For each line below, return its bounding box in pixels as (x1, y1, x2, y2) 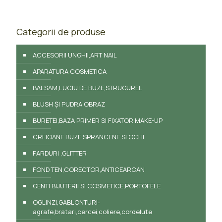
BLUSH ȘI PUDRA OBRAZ (33, 99, 105, 109)
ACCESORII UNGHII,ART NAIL (33, 50, 117, 59)
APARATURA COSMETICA (33, 66, 107, 76)
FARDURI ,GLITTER (33, 148, 87, 158)
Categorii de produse (16, 25, 106, 38)
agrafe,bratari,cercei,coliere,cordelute (33, 207, 152, 216)
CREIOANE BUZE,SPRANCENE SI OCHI (33, 132, 144, 141)
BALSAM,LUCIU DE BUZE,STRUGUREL (33, 83, 142, 92)
